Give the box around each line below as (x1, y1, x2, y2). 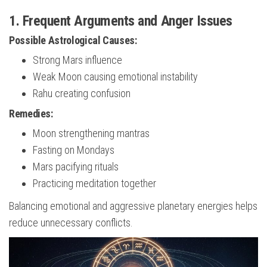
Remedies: (9, 107, 53, 120)
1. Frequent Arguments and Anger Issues (9, 13, 232, 30)
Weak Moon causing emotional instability (33, 70, 198, 83)
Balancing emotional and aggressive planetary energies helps (9, 200, 257, 213)
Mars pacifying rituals (33, 160, 119, 173)
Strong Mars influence (33, 54, 122, 67)
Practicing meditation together (33, 177, 156, 190)
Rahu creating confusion (33, 87, 131, 100)
